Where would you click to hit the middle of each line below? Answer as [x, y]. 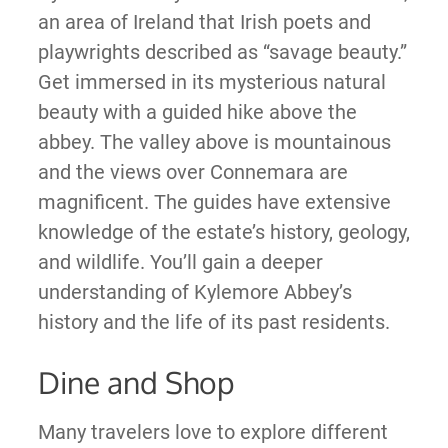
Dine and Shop [136, 382]
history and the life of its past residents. [213, 322]
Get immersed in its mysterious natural [211, 82]
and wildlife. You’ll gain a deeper [180, 262]
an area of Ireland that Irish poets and [204, 22]
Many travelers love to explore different [212, 432]
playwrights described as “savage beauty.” [222, 52]
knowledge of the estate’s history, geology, [223, 232]
